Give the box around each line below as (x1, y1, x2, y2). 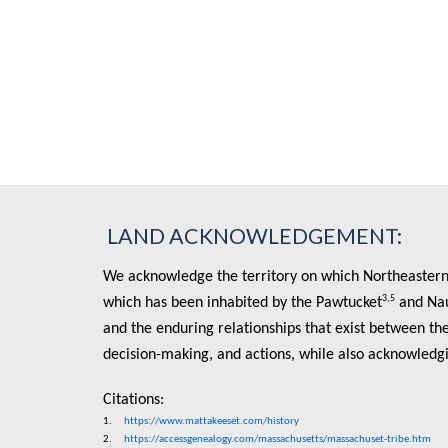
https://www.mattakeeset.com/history (123, 416, 299, 427)
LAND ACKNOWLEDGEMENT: (102, 223, 402, 249)
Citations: (102, 392, 172, 408)
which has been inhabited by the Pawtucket (102, 295, 382, 311)
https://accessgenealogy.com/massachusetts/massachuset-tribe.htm (123, 434, 431, 445)
